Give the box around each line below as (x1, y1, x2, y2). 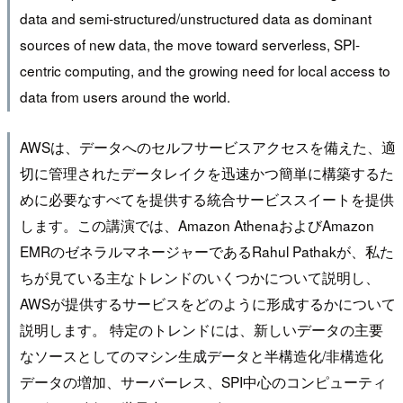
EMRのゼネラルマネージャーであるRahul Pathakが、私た (19, 240, 394, 261)
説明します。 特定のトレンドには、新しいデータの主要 (19, 318, 383, 339)
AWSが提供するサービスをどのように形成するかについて (19, 292, 396, 313)
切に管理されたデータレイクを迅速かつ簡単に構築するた (19, 162, 394, 183)
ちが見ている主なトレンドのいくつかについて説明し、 (19, 266, 380, 287)
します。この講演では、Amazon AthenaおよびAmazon (19, 214, 374, 235)
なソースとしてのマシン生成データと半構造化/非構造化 (19, 345, 383, 365)
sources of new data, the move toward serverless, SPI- (19, 34, 360, 55)
